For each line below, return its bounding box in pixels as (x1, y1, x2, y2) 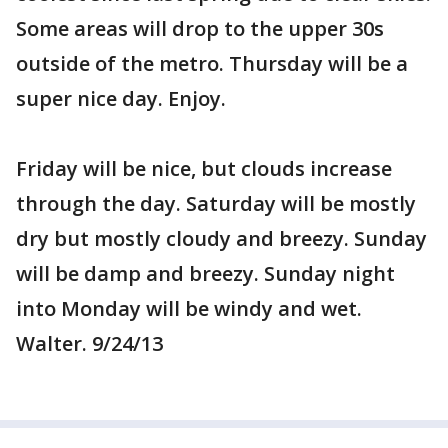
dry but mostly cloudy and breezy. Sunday (16, 225, 427, 253)
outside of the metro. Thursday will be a (16, 50, 408, 78)
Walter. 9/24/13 (16, 330, 163, 358)
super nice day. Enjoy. (16, 85, 226, 113)
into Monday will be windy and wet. (16, 295, 362, 323)
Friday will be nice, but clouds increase (16, 155, 392, 183)
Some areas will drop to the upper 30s (16, 15, 384, 43)
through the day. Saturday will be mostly (16, 190, 416, 218)
